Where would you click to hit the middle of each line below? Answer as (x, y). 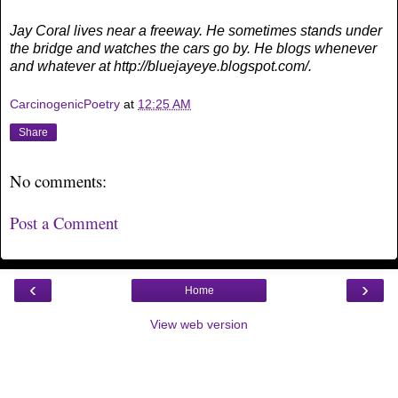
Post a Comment (64, 222)
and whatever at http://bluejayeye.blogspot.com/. (161, 66)
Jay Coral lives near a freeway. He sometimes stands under (196, 30)
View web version (199, 324)
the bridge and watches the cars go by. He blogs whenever (193, 48)
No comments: (58, 180)
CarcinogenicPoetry (65, 104)
